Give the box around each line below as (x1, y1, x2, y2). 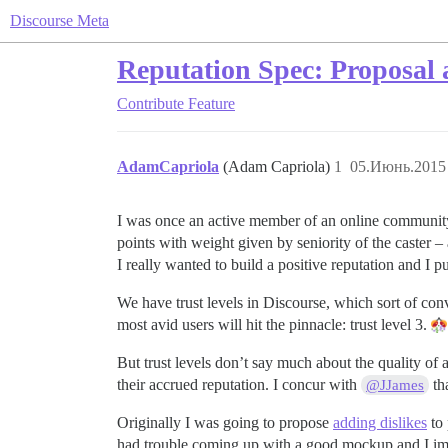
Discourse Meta (10, 12, 109, 29)
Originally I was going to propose (117, 414, 333, 431)
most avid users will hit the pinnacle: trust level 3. (117, 316, 431, 333)
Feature (188, 95, 235, 112)
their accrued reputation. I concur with (117, 376, 361, 393)
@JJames (366, 377, 425, 393)
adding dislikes (333, 414, 427, 431)
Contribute (117, 95, 184, 112)
